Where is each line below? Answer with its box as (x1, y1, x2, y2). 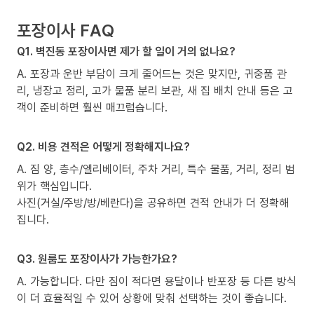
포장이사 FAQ (17, 18, 114, 41)
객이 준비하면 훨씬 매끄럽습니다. (17, 99, 168, 115)
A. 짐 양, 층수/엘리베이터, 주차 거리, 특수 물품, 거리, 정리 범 (17, 161, 295, 177)
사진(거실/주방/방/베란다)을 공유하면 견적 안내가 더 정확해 (17, 194, 289, 210)
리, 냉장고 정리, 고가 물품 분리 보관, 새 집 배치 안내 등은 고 (17, 82, 293, 98)
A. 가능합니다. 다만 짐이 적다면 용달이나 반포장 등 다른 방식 (17, 273, 296, 289)
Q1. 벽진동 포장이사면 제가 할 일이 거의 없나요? (17, 43, 235, 59)
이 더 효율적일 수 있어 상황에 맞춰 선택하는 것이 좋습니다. (17, 289, 287, 306)
